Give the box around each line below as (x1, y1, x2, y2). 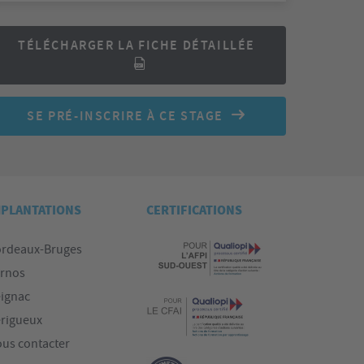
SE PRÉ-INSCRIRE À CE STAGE (27, 107, 223, 124)
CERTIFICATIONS (146, 201, 242, 219)
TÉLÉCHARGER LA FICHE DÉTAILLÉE (17, 37, 255, 54)
